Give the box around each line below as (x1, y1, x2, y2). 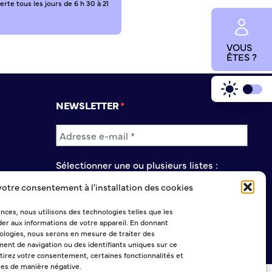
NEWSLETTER (56, 98, 119, 112)
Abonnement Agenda (66, 183, 164, 197)
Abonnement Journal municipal (66, 169, 208, 183)
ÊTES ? (226, 49, 257, 63)
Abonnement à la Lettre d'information (66, 195, 237, 209)
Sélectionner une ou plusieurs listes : (56, 157, 218, 171)
